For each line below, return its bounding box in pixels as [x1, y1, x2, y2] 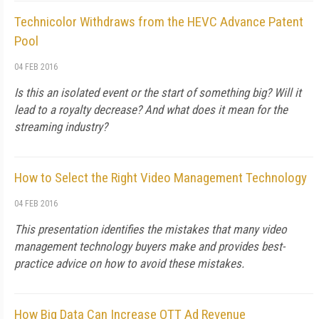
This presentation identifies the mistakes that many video [14, 222, 287, 236]
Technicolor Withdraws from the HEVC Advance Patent [14, 14, 303, 30]
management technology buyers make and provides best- [14, 239, 285, 253]
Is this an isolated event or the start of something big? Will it [14, 85, 301, 100]
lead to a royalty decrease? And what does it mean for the [14, 103, 288, 117]
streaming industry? [14, 120, 108, 134]
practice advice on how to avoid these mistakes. [14, 256, 244, 271]
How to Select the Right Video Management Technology [14, 169, 307, 186]
